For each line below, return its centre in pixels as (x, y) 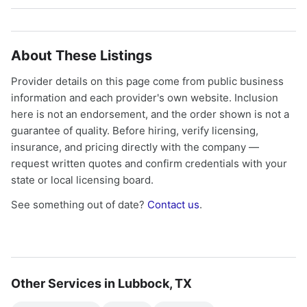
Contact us (173, 205)
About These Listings (82, 56)
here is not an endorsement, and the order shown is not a (150, 114)
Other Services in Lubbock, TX (101, 283)
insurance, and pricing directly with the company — (135, 147)
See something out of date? (79, 205)
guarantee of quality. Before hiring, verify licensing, (135, 131)
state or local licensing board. (82, 180)
